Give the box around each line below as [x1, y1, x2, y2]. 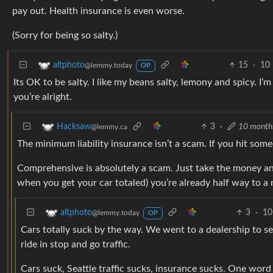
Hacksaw [57, 122, 91, 132]
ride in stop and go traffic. [21, 239, 130, 249]
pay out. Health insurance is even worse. [12, 6, 185, 16]
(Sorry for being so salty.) [12, 30, 118, 40]
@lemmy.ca [91, 123, 127, 131]
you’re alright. [13, 92, 72, 102]
